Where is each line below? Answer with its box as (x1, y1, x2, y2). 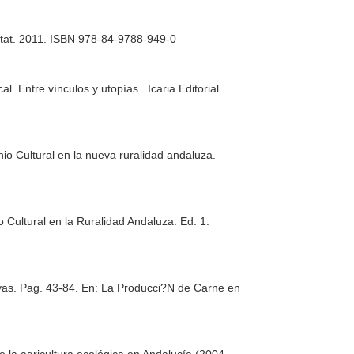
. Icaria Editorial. (141, 82, 223, 95)
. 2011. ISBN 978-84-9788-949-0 (13, 32, 177, 45)
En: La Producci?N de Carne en (81, 281, 241, 294)
